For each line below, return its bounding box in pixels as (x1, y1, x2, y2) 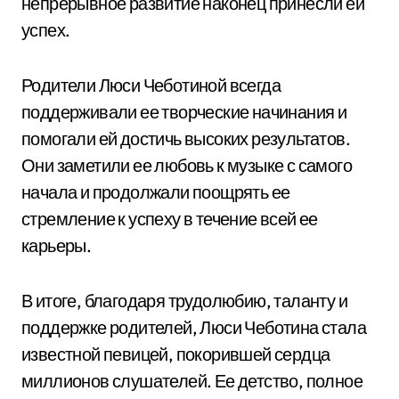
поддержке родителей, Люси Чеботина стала (21, 316, 366, 338)
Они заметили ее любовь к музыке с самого (21, 154, 352, 176)
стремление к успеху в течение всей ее (21, 208, 318, 230)
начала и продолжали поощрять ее (21, 181, 290, 203)
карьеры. (21, 234, 92, 256)
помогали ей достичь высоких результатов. (21, 127, 350, 150)
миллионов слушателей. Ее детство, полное (21, 370, 362, 392)
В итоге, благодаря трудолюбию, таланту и (21, 289, 347, 312)
